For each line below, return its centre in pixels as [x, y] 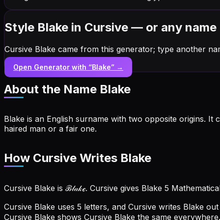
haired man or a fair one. [50, 128]
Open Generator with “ [53, 67]
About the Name [52, 89]
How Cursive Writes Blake [78, 158]
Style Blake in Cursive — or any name [110, 27]
